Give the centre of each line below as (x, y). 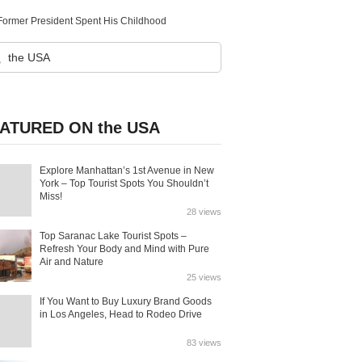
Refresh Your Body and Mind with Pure (124, 249)
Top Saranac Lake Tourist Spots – (113, 236)
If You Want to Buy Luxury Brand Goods (126, 301)
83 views (204, 343)
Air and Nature (72, 262)
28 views (204, 212)
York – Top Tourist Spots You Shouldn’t (124, 183)
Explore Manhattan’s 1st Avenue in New (127, 170)
